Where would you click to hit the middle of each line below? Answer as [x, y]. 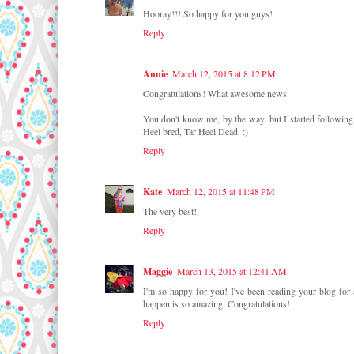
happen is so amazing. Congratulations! [216, 304]
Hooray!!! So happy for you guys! [207, 14]
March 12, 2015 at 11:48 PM [220, 192]
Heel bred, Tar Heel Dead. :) [195, 132]
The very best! [169, 211]
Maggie [157, 272]
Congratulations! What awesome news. [216, 94]
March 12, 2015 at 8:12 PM [224, 74]
